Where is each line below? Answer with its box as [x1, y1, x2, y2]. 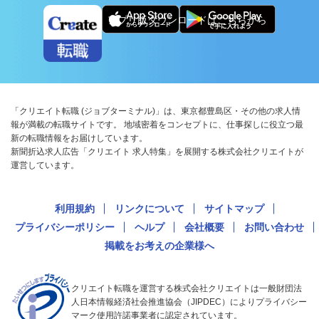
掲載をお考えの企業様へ [105, 240, 214, 252]
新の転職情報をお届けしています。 [11, 133, 147, 144]
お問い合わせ [244, 221, 304, 234]
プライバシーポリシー [15, 221, 115, 234]
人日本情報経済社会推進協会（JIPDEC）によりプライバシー [71, 297, 307, 308]
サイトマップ [204, 203, 264, 215]
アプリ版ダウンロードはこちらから [108, 14, 267, 26]
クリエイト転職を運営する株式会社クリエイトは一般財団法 [71, 283, 302, 294]
